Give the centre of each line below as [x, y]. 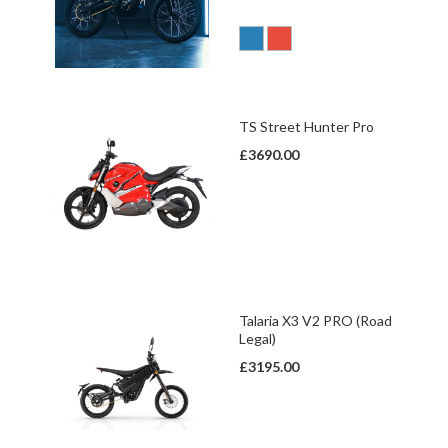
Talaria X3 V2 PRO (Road [315, 320]
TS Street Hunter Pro [306, 126]
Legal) [257, 338]
